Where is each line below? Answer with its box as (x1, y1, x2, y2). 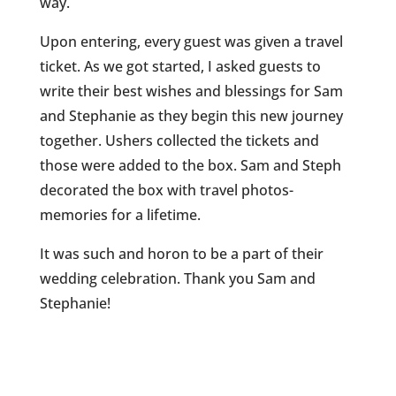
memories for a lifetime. (39, 205, 201, 225)
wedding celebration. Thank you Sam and (39, 269, 316, 288)
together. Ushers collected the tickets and (39, 131, 319, 150)
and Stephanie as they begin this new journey (39, 106, 343, 126)
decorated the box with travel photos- (39, 180, 293, 200)
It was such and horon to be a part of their (39, 244, 324, 263)
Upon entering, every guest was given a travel (39, 32, 343, 51)
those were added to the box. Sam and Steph (39, 156, 341, 175)
